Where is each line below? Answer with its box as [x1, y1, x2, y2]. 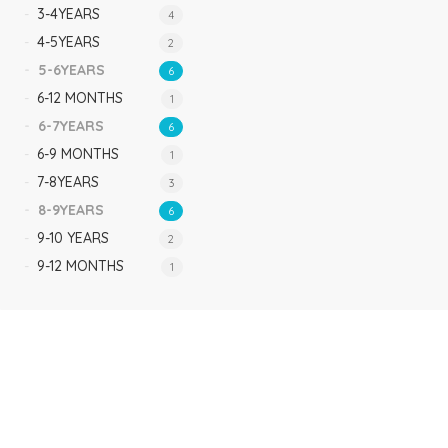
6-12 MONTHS [37, 89, 124, 107]
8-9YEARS [38, 201, 105, 219]
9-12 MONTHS [37, 257, 125, 275]
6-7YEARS [38, 117, 105, 135]
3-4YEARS [37, 5, 101, 23]
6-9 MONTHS [37, 145, 120, 163]
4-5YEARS [37, 33, 101, 51]
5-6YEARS [38, 61, 106, 79]
